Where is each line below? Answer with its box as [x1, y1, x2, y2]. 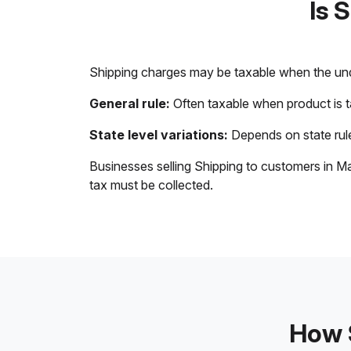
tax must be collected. [89, 177, 213, 193]
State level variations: [89, 127, 228, 143]
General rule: [89, 96, 170, 111]
